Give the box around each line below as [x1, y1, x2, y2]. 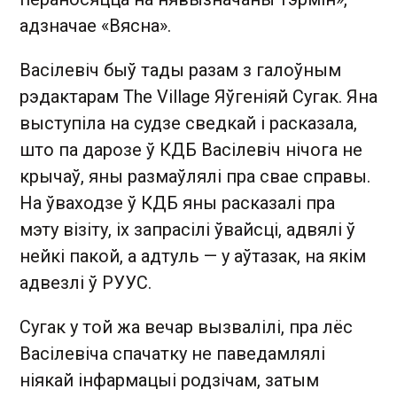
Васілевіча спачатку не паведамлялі [19, 343, 325, 364]
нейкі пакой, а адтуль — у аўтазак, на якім [19, 245, 366, 267]
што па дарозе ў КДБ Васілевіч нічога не [19, 139, 362, 160]
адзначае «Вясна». [19, 15, 171, 36]
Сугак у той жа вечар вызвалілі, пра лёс [19, 316, 353, 338]
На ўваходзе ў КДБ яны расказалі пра [19, 192, 335, 214]
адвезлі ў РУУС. [19, 272, 152, 293]
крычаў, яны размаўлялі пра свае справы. [19, 166, 370, 187]
